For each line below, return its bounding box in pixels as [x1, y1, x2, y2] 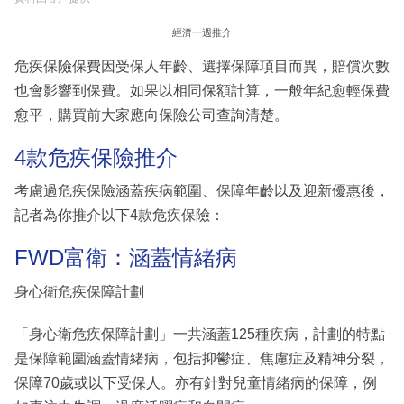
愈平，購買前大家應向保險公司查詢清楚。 [14, 106, 289, 123]
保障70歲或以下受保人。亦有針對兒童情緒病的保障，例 [14, 374, 377, 390]
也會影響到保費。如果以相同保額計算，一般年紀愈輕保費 [14, 82, 390, 98]
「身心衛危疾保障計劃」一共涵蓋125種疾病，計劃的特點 [14, 326, 385, 342]
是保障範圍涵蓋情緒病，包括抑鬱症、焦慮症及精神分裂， [14, 350, 390, 366]
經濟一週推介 [172, 26, 232, 38]
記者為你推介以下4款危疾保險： [14, 207, 225, 224]
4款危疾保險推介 [14, 144, 178, 170]
